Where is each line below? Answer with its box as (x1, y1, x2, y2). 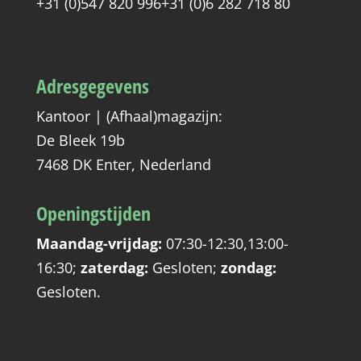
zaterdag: (80, 257, 148, 277)
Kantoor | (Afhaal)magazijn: (35, 106, 222, 126)
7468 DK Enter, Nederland (35, 154, 211, 174)
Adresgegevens (35, 72, 149, 99)
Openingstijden (35, 199, 151, 226)
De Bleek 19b (35, 130, 125, 150)
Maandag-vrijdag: (35, 233, 162, 253)
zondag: (220, 257, 276, 277)
